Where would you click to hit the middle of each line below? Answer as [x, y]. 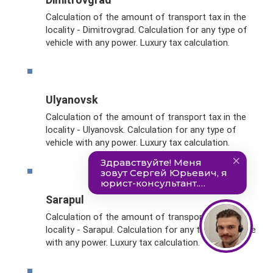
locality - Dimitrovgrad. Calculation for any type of [147, 30]
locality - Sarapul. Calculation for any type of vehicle [151, 229]
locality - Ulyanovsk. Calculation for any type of [141, 129]
